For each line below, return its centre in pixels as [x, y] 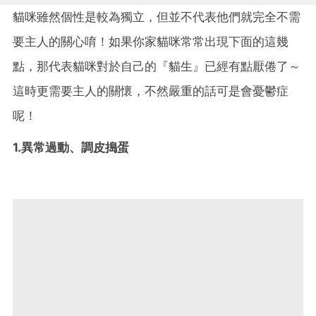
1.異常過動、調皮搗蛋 [71, 147]
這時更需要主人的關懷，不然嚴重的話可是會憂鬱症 [151, 91]
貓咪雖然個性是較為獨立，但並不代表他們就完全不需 [157, 17]
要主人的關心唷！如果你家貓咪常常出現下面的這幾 [151, 41]
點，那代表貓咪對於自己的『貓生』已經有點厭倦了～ [157, 66]
